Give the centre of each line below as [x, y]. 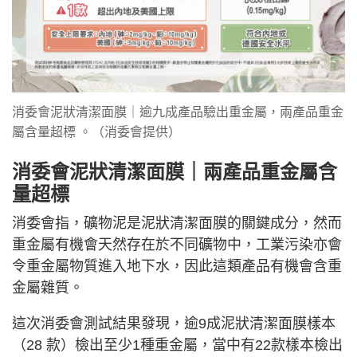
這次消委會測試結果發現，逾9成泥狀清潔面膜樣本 [174, 324]
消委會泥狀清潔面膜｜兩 [117, 172]
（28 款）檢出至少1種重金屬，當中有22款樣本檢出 [177, 345]
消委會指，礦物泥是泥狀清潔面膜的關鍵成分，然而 [177, 224]
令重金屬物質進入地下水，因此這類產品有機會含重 [177, 267]
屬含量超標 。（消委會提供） [96, 132]
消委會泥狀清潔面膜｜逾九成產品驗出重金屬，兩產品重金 [178, 112]
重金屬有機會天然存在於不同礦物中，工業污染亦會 [177, 245]
